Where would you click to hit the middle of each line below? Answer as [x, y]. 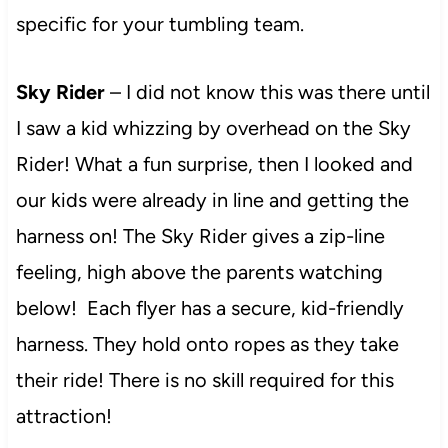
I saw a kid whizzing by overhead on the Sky [213, 127]
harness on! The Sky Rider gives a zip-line [200, 235]
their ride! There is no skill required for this [204, 379]
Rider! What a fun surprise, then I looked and [214, 163]
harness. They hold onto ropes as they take [207, 343]
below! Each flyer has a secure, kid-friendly [209, 307]
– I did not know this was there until [269, 91]
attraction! [63, 415]
